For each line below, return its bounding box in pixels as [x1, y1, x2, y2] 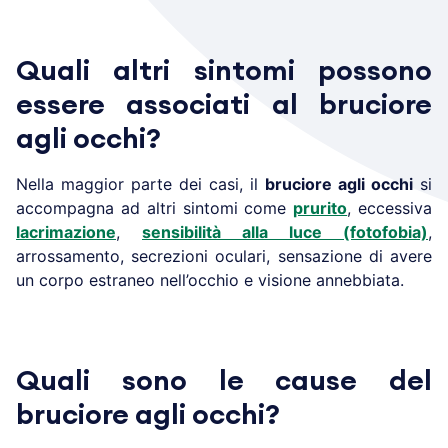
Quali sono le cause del [16, 366, 432, 395]
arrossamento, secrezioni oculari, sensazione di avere [16, 245, 432, 266]
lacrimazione [16, 221, 116, 242]
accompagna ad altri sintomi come [16, 197, 294, 218]
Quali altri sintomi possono [16, 56, 432, 85]
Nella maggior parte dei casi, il [16, 173, 265, 194]
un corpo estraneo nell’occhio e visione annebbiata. [16, 269, 404, 290]
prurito [293, 197, 348, 218]
